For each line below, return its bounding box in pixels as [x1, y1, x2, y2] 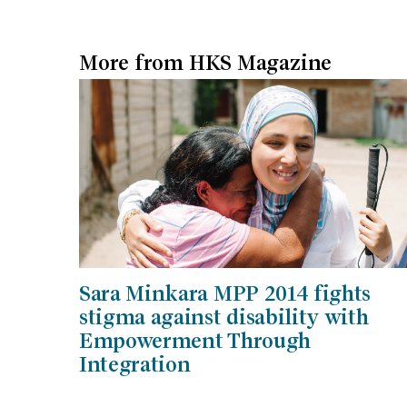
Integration [79, 352, 191, 377]
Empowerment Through [79, 329, 311, 353]
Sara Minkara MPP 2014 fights [79, 282, 372, 306]
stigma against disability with [79, 305, 369, 330]
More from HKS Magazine [79, 51, 333, 74]
